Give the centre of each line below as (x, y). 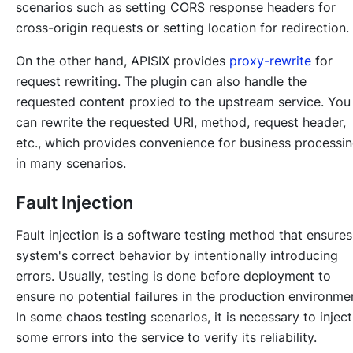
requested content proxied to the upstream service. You (183, 102)
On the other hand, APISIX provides (123, 61)
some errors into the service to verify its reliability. (166, 338)
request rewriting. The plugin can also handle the (161, 82)
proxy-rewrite (270, 61)
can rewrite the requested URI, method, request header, (181, 123)
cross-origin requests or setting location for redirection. (182, 28)
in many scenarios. (71, 163)
